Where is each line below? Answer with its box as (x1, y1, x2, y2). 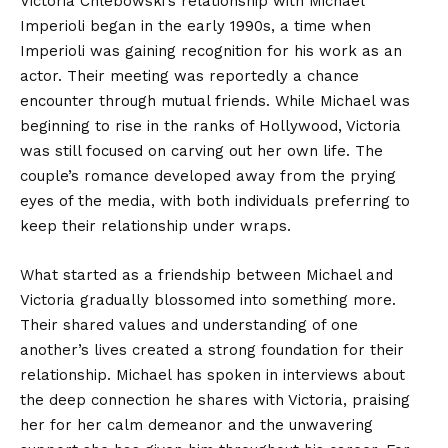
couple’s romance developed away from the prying (20, 166, 396, 185)
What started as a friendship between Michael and (20, 265, 393, 284)
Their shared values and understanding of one (20, 315, 358, 334)
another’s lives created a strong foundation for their (20, 340, 404, 359)
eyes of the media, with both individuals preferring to (20, 191, 410, 210)
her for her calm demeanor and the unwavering (20, 415, 373, 434)
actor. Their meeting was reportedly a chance (20, 66, 359, 85)
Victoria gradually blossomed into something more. (20, 290, 396, 309)
